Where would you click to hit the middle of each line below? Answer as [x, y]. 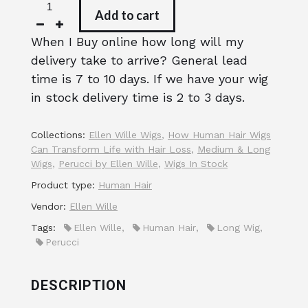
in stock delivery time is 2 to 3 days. [138, 97]
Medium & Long [234, 149]
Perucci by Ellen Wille [108, 164]
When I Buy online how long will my [137, 42]
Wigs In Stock [196, 164]
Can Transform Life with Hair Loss [111, 149]
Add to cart [127, 15]
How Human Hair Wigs [219, 135]
